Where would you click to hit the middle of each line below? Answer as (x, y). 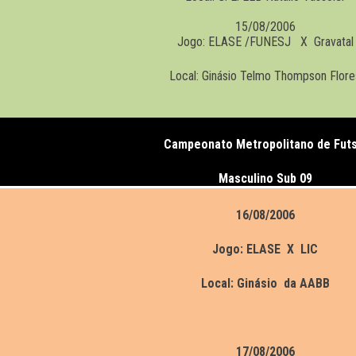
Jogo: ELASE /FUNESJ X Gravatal (265, 42)
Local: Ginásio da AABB (265, 284)
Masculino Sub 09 (265, 179)
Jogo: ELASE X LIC (265, 250)
